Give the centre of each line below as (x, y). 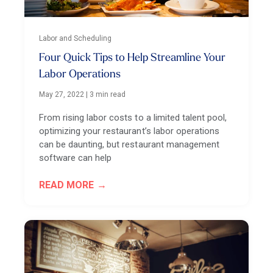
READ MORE (67, 185)
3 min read (108, 94)
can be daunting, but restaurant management (129, 144)
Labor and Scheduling (76, 38)
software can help (76, 158)
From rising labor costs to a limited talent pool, (133, 117)
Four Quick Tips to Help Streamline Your (132, 58)
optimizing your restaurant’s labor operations (129, 131)
